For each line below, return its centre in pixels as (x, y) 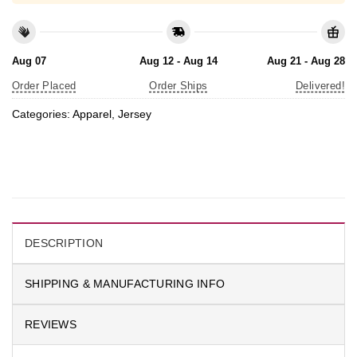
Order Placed (44, 85)
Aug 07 (29, 61)
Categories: (42, 114)
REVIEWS (51, 324)
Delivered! (320, 85)
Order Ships (178, 85)
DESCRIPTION (64, 243)
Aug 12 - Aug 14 (178, 61)
